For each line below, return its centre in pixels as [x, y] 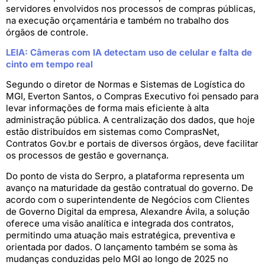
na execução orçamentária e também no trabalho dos [117, 20]
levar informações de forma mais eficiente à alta [107, 108]
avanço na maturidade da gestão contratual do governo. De [130, 188]
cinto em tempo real [49, 64]
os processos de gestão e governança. [87, 156]
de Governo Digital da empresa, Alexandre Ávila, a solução [128, 211]
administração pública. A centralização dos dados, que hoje [130, 120]
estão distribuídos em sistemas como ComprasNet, [113, 132]
